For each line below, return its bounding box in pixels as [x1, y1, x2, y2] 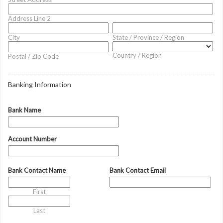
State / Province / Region [112, 33, 185, 41]
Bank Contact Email [109, 166, 166, 174]
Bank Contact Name [8, 166, 66, 174]
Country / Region [112, 51, 162, 59]
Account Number [8, 135, 57, 143]
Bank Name [8, 106, 41, 114]
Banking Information [8, 80, 71, 89]
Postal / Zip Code [8, 52, 59, 60]
